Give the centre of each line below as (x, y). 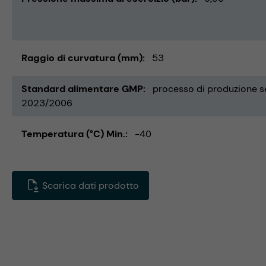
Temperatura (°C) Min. (73, 134)
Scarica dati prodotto (89, 185)
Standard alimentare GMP (82, 88)
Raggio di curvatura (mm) (82, 58)
